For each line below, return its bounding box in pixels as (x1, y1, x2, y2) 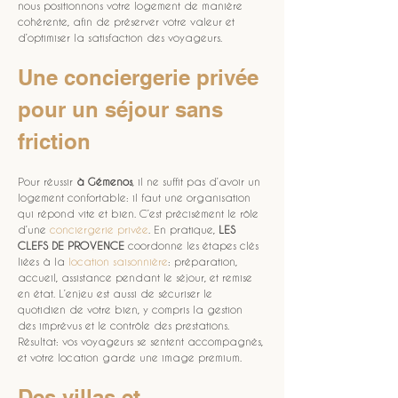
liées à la (18, 255, 68, 267)
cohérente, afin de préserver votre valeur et (18, 15, 238, 28)
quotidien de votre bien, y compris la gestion (18, 303, 246, 315)
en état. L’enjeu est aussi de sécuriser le (18, 287, 216, 299)
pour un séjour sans (18, 97, 229, 122)
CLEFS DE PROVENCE (18, 239, 124, 251)
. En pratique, (148, 223, 219, 235)
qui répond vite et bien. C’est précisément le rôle (18, 207, 262, 219)
